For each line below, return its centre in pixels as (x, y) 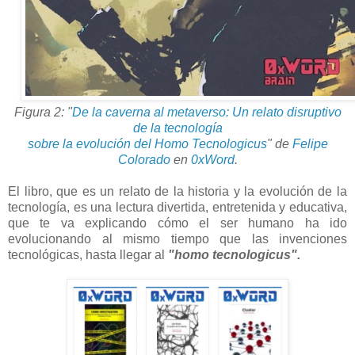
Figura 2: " (43, 112)
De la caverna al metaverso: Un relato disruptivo (206, 112)
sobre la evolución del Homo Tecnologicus (147, 143)
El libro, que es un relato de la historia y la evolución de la (177, 191)
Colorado (144, 159)
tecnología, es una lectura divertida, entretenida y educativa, (177, 207)
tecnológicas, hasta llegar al (88, 254)
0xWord (212, 159)
